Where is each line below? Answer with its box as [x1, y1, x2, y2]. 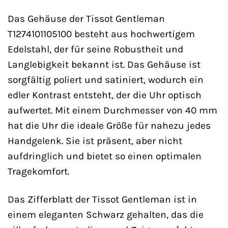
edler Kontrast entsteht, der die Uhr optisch [8, 89, 202, 101]
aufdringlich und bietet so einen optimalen [8, 150, 202, 162]
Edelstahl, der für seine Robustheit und [8, 43, 183, 55]
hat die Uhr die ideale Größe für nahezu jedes [8, 119, 211, 131]
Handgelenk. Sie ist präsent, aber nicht [8, 134, 182, 147]
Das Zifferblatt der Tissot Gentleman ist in [8, 193, 197, 205]
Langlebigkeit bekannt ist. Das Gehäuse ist [8, 58, 201, 70]
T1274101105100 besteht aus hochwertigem [8, 27, 195, 40]
